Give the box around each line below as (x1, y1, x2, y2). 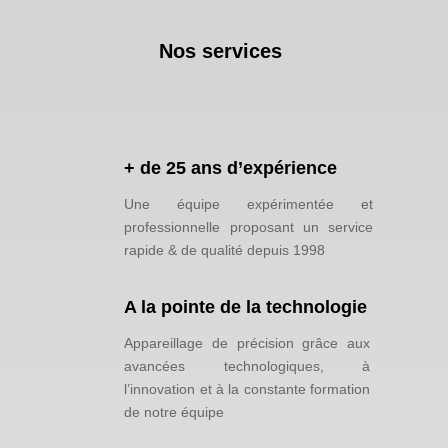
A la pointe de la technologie (124, 296, 368, 317)
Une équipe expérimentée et (124, 195, 374, 212)
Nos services (159, 39, 289, 62)
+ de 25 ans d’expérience (124, 157, 338, 178)
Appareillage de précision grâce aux (124, 334, 371, 351)
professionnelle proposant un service (124, 218, 374, 235)
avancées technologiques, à (124, 357, 371, 374)
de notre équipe (124, 403, 225, 420)
